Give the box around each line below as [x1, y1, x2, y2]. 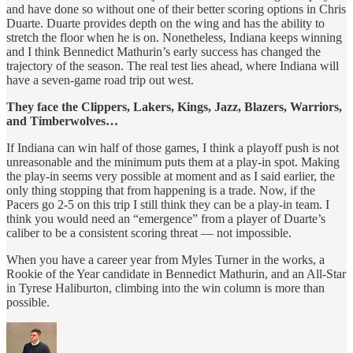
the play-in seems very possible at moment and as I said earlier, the [6, 169, 335, 184]
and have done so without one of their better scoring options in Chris [6, 2, 346, 17]
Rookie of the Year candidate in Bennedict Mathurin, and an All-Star [6, 267, 346, 281]
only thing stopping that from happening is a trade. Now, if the [6, 184, 315, 198]
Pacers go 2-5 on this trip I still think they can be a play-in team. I [6, 198, 329, 212]
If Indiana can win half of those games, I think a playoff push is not [6, 141, 339, 155]
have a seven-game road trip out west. [6, 73, 194, 87]
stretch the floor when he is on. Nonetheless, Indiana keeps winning [6, 31, 342, 45]
